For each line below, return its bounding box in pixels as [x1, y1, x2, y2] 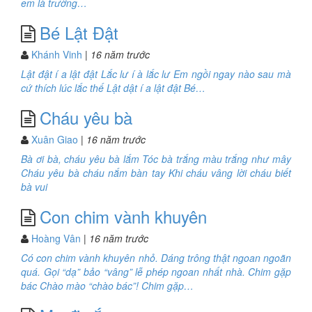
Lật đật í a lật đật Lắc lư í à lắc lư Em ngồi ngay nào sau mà [21, 67, 291, 81]
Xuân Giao [31, 132, 78, 146]
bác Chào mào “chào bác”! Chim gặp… [21, 279, 194, 292]
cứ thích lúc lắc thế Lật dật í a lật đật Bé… [21, 81, 205, 95]
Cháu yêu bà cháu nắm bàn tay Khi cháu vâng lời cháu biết [21, 166, 291, 180]
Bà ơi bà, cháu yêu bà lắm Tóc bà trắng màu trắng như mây [21, 152, 291, 166]
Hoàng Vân [31, 231, 81, 245]
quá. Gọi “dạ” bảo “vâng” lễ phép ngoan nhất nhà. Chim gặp [21, 265, 291, 279]
